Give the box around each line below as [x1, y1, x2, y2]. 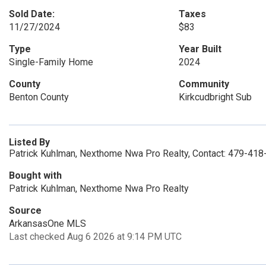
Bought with [9, 170, 62, 181]
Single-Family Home [9, 56, 93, 68]
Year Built [178, 43, 221, 55]
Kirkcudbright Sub [178, 91, 252, 103]
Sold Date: [9, 8, 55, 20]
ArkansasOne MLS [9, 218, 86, 229]
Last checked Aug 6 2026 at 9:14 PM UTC [9, 231, 182, 242]
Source [9, 205, 42, 216]
